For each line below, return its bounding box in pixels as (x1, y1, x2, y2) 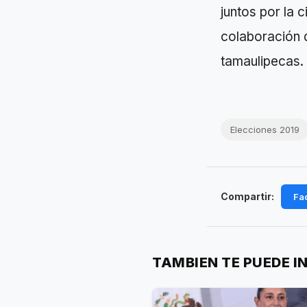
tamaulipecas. (221, 53, 304, 69)
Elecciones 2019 (230, 123, 299, 135)
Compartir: (221, 190, 274, 202)
